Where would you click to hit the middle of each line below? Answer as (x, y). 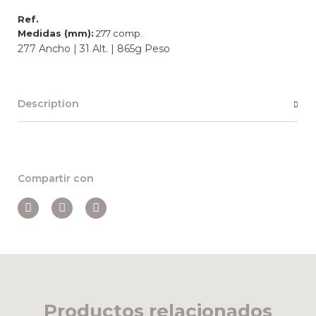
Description (48, 104)
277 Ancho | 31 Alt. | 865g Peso (94, 49)
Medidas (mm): (56, 34)
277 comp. (118, 34)
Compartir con (56, 179)
